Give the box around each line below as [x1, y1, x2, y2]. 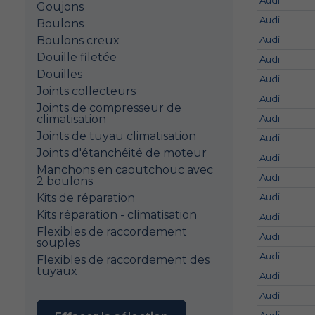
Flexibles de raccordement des [37, 253, 210, 266]
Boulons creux [37, 34, 120, 47]
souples [37, 236, 80, 250]
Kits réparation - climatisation [37, 208, 197, 221]
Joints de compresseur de [37, 101, 181, 115]
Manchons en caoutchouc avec [37, 163, 213, 176]
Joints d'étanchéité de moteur [37, 146, 207, 160]
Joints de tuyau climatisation [37, 129, 196, 143]
